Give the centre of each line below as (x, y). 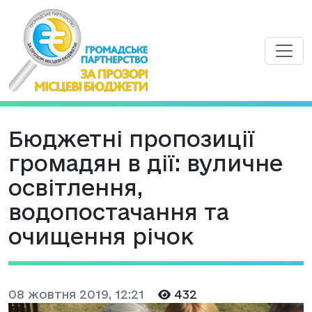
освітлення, (76, 188)
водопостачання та (119, 212)
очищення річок (101, 236)
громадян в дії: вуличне (146, 163)
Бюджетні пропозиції (132, 139)
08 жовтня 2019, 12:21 (76, 294)
